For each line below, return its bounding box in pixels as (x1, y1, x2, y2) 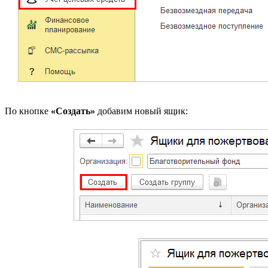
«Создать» (51, 106, 95, 117)
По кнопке (5, 106, 51, 117)
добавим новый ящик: (95, 106, 188, 117)
